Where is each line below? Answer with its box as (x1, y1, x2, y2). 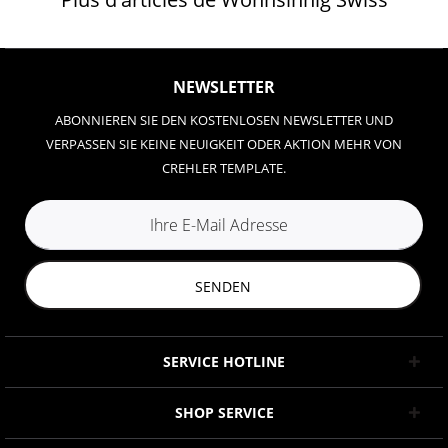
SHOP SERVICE (174, 403, 274, 422)
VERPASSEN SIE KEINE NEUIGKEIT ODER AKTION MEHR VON (46, 135, 402, 153)
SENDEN (195, 276, 251, 296)
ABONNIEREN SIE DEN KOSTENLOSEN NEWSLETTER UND (55, 111, 393, 129)
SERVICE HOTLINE (163, 352, 285, 371)
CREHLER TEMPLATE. (162, 159, 286, 177)
